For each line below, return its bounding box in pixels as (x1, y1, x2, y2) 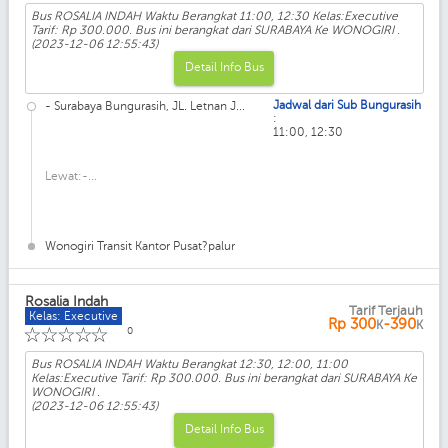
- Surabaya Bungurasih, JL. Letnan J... (45, 98, 245, 113)
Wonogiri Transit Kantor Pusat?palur (45, 238, 241, 253)
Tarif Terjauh (349, 303, 423, 318)
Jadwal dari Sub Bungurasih (273, 97, 421, 112)
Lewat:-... (45, 168, 97, 183)
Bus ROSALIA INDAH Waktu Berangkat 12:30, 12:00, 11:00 (30, 356, 348, 371)
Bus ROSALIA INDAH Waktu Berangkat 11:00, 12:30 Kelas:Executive (30, 8, 398, 23)
